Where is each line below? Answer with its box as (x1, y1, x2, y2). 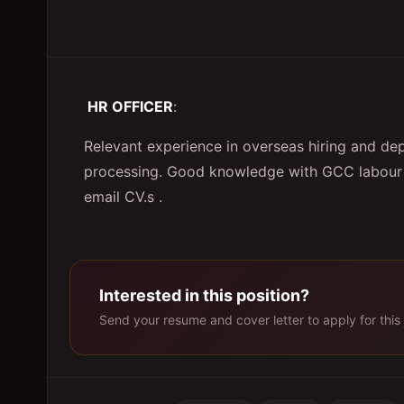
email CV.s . (84, 188, 162, 206)
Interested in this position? (99, 286, 309, 305)
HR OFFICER (84, 97, 173, 115)
